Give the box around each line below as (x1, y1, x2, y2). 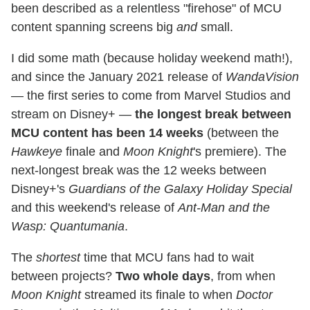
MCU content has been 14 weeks (11, 125, 203, 140)
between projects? (11, 268, 116, 283)
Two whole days (116, 268, 210, 283)
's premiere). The (193, 144, 286, 158)
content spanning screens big (11, 19, 176, 34)
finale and (62, 144, 123, 158)
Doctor (236, 287, 273, 302)
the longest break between (135, 107, 291, 121)
